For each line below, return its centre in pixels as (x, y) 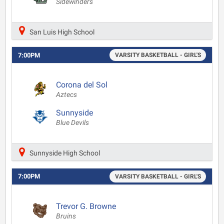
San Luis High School (61, 32)
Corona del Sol (82, 85)
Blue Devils (72, 123)
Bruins (66, 216)
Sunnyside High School (64, 153)
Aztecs (66, 95)
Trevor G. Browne (86, 206)
